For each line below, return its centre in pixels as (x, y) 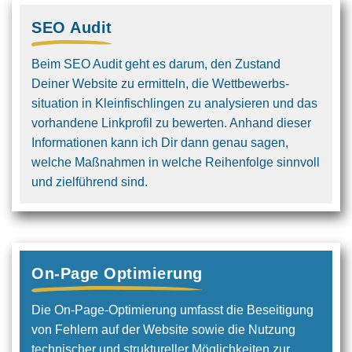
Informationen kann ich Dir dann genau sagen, (160, 143)
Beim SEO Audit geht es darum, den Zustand (156, 64)
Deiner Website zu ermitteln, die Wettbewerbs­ (160, 84)
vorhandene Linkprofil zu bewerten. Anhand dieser (171, 123)
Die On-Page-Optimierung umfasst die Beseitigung (172, 310)
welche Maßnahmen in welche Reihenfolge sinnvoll (176, 162)
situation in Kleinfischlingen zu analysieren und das (174, 103)
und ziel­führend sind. (90, 182)
